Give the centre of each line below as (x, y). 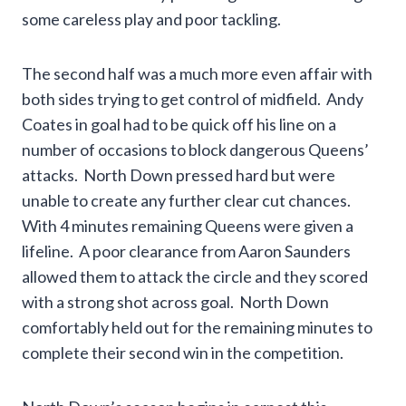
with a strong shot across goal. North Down (175, 302)
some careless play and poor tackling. (151, 19)
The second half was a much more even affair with (197, 74)
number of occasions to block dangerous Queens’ (195, 150)
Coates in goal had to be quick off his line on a (179, 125)
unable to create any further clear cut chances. (188, 201)
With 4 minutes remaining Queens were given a (188, 226)
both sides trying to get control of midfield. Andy (193, 99)
